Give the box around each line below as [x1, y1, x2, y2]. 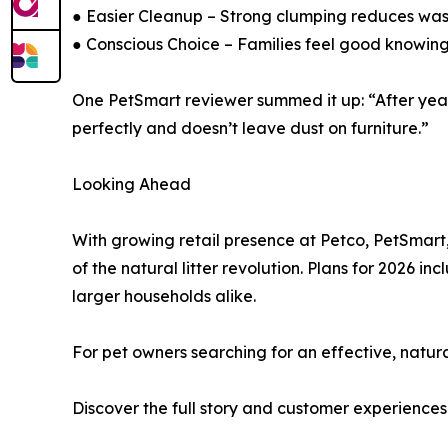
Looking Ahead [72, 173, 191, 194]
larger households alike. [72, 285, 256, 306]
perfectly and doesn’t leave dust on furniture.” [72, 117, 429, 138]
